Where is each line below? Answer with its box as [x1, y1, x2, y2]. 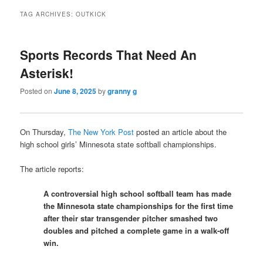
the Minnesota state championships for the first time [43, 200, 234, 212]
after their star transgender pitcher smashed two [43, 213, 218, 224]
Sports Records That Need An [20, 45, 197, 63]
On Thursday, [20, 126, 69, 138]
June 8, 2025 [54, 86, 97, 97]
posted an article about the [134, 126, 227, 138]
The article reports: [20, 163, 85, 175]
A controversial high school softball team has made [43, 188, 232, 200]
